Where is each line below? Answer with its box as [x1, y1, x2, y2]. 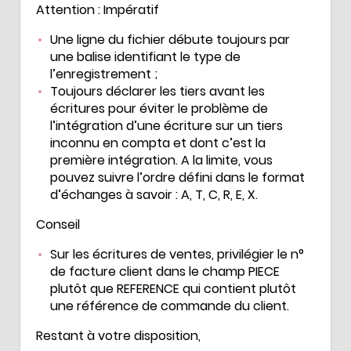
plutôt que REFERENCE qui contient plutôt [50, 279, 296, 298]
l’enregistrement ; [50, 64, 157, 83]
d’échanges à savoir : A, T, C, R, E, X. [50, 185, 258, 204]
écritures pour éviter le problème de [50, 99, 268, 118]
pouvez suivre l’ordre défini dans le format [50, 168, 305, 186]
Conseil [36, 215, 80, 233]
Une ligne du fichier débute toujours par [50, 30, 290, 49]
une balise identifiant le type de [50, 47, 241, 66]
